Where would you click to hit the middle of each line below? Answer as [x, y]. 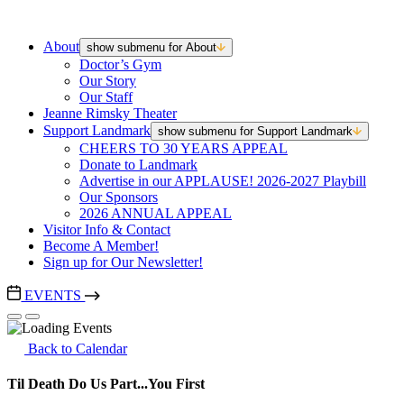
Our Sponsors [119, 197]
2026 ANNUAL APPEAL [156, 213]
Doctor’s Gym [120, 64]
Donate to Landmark [138, 165]
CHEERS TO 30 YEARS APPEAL [184, 148]
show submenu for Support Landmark [255, 131]
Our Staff [106, 97]
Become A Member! [101, 246]
